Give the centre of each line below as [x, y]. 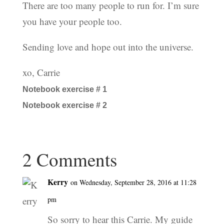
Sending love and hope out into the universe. [108, 47]
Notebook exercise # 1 [64, 89]
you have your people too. [72, 21]
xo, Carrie [41, 72]
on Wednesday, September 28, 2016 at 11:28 [133, 182]
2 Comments [69, 159]
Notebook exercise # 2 [64, 105]
